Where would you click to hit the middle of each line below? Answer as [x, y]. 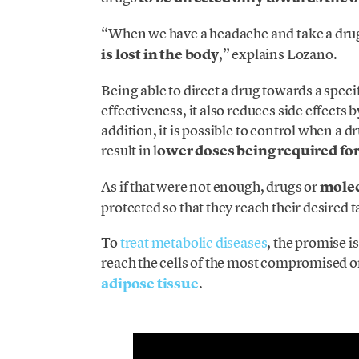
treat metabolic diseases [194, 243]
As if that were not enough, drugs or [210, 187]
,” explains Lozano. [278, 54]
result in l [129, 150]
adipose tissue [150, 284]
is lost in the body [160, 54]
